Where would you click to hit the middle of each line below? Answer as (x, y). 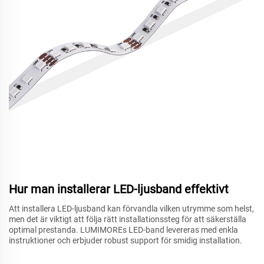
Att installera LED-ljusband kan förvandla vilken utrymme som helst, (131, 209)
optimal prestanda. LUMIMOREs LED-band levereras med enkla (123, 230)
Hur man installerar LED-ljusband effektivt (119, 189)
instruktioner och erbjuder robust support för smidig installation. (126, 241)
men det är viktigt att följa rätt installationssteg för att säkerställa (128, 220)
